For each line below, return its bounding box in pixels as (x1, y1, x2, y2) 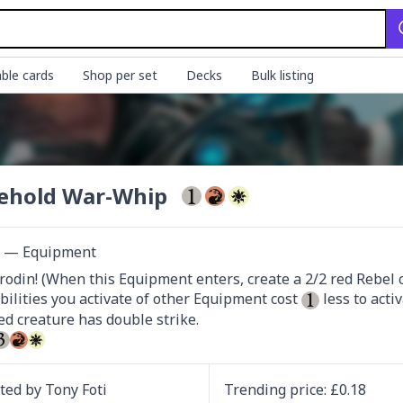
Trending (223, 380, 290, 400)
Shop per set (83, 67, 157, 84)
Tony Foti (45, 380, 107, 400)
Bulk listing (251, 67, 314, 84)
